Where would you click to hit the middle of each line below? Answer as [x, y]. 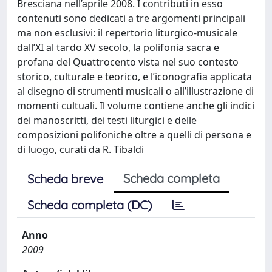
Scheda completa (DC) [90, 205]
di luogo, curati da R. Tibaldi [80, 149]
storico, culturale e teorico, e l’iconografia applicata [134, 76]
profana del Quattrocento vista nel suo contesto [128, 62]
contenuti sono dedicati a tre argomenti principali [131, 18]
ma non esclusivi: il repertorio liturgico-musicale [127, 33]
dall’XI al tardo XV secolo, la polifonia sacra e [118, 47]
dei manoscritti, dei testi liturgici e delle [107, 120]
